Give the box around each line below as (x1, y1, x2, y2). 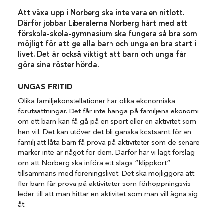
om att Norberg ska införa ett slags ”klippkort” (18, 160, 171, 168)
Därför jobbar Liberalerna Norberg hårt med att (18, 20, 188, 28)
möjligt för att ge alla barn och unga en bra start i (18, 41, 197, 49)
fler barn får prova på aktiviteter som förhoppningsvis (18, 181, 191, 188)
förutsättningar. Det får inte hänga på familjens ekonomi (18, 108, 199, 116)
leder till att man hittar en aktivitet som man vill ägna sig (18, 191, 198, 199)
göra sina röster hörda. (18, 62, 100, 70)
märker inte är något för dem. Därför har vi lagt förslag (18, 149, 195, 157)
